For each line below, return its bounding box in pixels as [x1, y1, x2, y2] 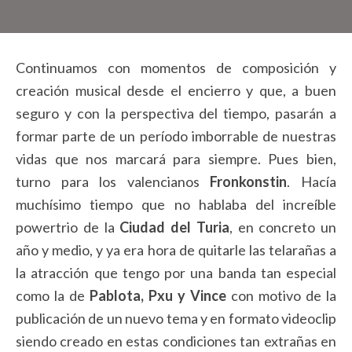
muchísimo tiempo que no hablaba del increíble [16, 196, 336, 214]
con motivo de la [226, 287, 336, 305]
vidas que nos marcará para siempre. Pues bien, [16, 150, 336, 168]
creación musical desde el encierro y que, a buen [16, 82, 336, 100]
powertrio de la [16, 218, 120, 236]
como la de [16, 287, 90, 305]
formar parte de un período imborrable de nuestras [16, 127, 336, 145]
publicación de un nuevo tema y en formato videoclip [16, 310, 336, 328]
